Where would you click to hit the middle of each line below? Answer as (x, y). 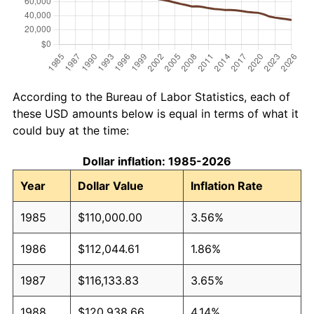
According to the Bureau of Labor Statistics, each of (151, 96)
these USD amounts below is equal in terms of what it (156, 113)
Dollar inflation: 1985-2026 (157, 161)
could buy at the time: (71, 130)
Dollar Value (111, 185)
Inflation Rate (227, 185)
